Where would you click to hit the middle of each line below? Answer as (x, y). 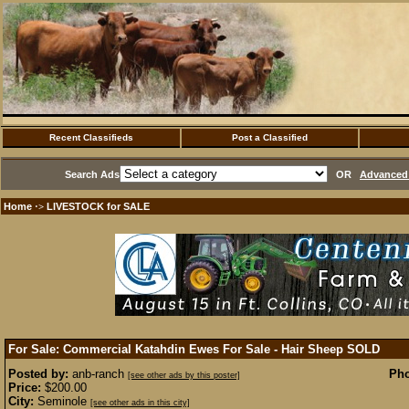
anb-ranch (98, 374)
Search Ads (92, 174)
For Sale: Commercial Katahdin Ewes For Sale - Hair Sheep (178, 349)
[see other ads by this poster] (184, 375)
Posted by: (38, 374)
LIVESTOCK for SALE (98, 206)
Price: (25, 388)
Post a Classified (270, 137)
